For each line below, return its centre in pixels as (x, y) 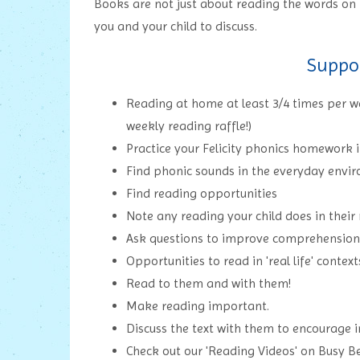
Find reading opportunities (202, 194)
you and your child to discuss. (176, 27)
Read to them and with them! (209, 284)
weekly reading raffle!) (189, 126)
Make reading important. (198, 306)
